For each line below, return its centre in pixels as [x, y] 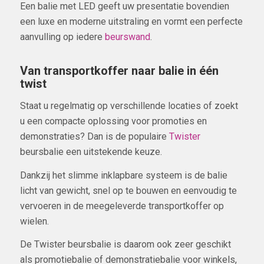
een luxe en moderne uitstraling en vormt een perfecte [131, 21]
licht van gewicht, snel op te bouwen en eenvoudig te [128, 190]
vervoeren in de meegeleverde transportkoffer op [122, 206]
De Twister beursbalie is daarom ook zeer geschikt [125, 245]
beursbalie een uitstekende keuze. [91, 152]
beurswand [127, 37]
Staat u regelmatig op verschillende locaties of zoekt [129, 106]
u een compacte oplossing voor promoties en [113, 121]
